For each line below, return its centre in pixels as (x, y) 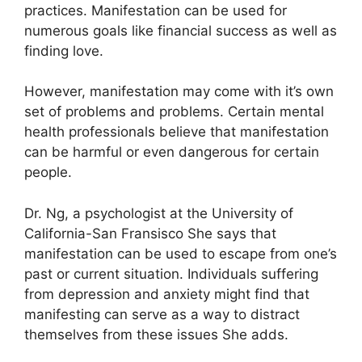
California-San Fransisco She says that (150, 233)
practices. (56, 10)
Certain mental (276, 112)
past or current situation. (104, 274)
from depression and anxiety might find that (167, 294)
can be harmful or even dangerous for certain (172, 152)
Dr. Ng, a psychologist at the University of (159, 213)
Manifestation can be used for (189, 10)
